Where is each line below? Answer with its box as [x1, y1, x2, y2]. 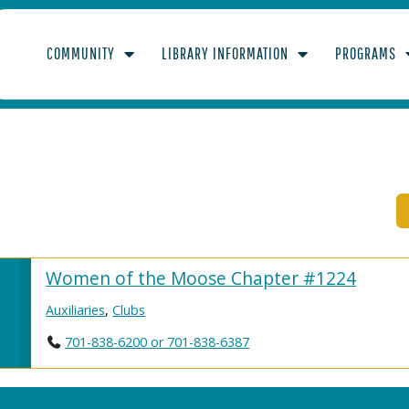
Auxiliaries [46, 300, 106, 319]
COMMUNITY [47, 44, 116, 64]
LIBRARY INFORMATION [162, 44, 289, 64]
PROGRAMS [335, 44, 397, 64]
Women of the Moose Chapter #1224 [46, 265, 357, 290]
